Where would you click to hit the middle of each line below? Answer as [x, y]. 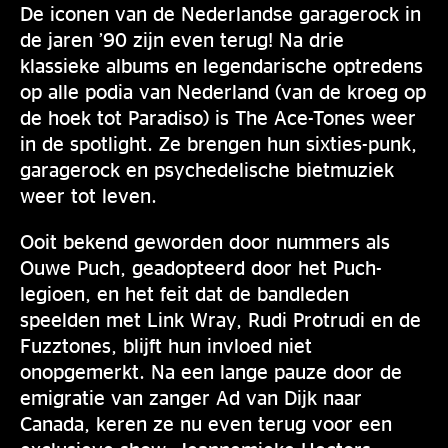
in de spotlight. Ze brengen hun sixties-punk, [218, 143]
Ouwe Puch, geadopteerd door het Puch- [201, 267]
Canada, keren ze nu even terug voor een [206, 423]
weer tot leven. [88, 195]
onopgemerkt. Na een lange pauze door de [211, 371]
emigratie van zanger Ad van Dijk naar [191, 397]
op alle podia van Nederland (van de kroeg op [223, 91]
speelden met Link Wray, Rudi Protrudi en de [220, 319]
